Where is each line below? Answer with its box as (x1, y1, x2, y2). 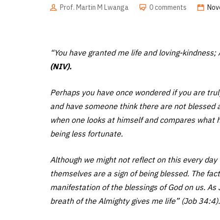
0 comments (149, 3, 187, 12)
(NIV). (50, 61, 72, 71)
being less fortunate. (50, 129, 123, 138)
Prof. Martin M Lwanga (60, 3, 129, 12)
